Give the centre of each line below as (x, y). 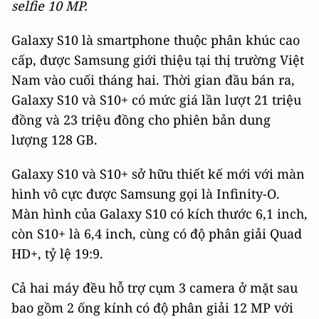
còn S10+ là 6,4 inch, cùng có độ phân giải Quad (157, 234)
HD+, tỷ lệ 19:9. (57, 254)
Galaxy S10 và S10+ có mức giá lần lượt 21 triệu (156, 100)
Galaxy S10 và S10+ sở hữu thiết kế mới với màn (158, 174)
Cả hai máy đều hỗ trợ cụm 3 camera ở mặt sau (155, 288)
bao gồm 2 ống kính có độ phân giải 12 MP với (152, 308)
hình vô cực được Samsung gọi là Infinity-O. (146, 194)
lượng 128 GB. (54, 140)
